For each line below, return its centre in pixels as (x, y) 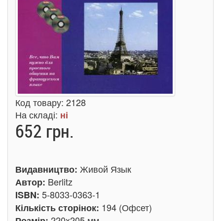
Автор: (32, 182)
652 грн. (45, 131)
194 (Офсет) (127, 207)
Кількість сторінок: (58, 208)
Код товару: (41, 102)
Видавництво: (48, 169)
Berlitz (60, 182)
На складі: (38, 114)
